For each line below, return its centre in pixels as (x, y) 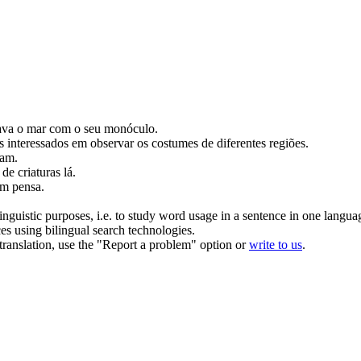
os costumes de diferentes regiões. (221, 143)
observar (112, 143)
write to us (276, 244)
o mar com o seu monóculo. (86, 128)
